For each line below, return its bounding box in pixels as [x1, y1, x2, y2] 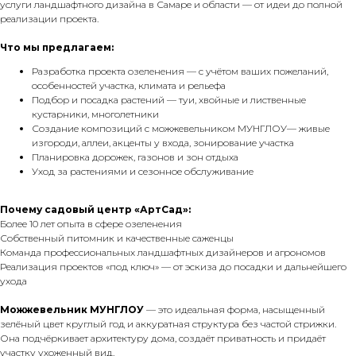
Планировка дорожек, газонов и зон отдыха [32, 151, 238, 163]
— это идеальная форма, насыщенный [146, 304, 325, 315]
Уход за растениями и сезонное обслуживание [32, 165, 253, 177]
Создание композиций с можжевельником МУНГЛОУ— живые [32, 122, 330, 134]
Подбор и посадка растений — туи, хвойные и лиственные [32, 94, 306, 106]
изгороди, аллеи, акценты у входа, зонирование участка [32, 137, 294, 149]
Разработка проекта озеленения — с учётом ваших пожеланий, [32, 65, 328, 77]
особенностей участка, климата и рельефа [32, 79, 226, 91]
